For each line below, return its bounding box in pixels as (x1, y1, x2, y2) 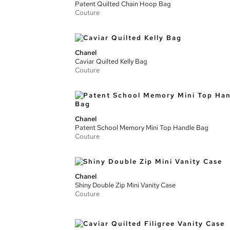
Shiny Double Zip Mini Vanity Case (75, 181, 176, 189)
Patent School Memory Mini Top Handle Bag (75, 123, 208, 132)
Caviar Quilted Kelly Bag (75, 57, 147, 66)
